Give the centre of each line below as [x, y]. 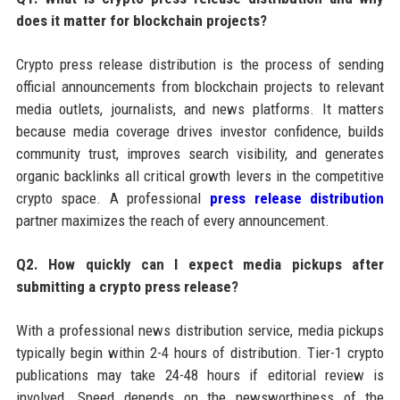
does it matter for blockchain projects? [141, 20]
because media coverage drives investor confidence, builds [200, 131]
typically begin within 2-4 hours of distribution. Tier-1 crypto [200, 352]
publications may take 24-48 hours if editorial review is [200, 375]
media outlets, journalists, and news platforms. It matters [200, 108]
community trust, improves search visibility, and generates [200, 153]
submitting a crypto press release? [127, 286]
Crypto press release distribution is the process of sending [200, 64]
